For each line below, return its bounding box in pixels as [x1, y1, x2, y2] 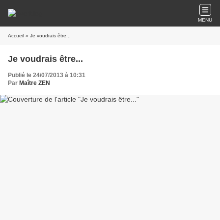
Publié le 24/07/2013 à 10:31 [8, 72, 85, 79]
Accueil [8, 33, 24, 38]
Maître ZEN [19, 80, 50, 86]
